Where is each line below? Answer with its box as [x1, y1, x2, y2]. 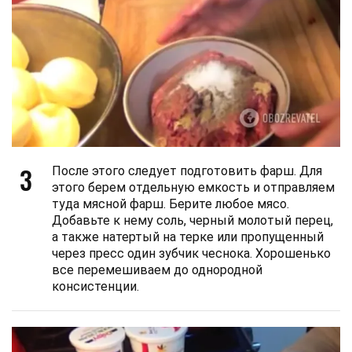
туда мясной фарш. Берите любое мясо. [52, 196, 289, 212]
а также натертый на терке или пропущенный [52, 229, 324, 245]
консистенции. [52, 279, 139, 295]
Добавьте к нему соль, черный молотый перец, [52, 213, 333, 229]
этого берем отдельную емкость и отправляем [52, 180, 335, 196]
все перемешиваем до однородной [52, 262, 262, 278]
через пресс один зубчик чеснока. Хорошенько [52, 246, 331, 262]
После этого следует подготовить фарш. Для [52, 163, 322, 179]
